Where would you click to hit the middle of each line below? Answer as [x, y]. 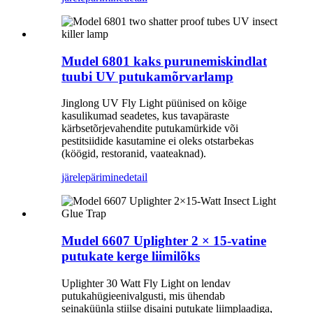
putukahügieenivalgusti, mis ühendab [143, 296]
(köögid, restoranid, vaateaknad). [134, 154]
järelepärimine [93, 177]
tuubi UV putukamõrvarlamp [147, 76]
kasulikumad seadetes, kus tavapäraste [145, 116]
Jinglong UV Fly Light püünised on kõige [154, 103]
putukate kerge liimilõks [131, 256]
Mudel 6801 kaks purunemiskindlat [164, 61]
